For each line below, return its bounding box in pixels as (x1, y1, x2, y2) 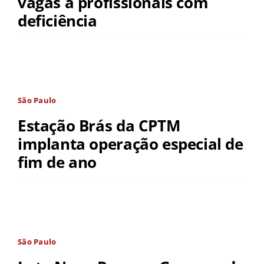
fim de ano (17, 151, 97, 173)
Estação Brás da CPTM (17, 115, 181, 137)
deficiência (17, 10, 97, 32)
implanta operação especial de (17, 133, 243, 155)
